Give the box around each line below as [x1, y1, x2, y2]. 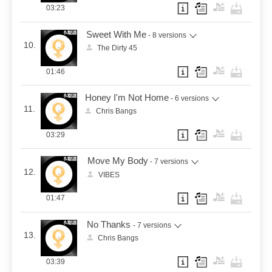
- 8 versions [148, 30, 187, 39]
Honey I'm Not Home [84, 93, 169, 103]
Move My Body [87, 156, 148, 166]
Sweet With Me [86, 29, 146, 39]
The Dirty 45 [97, 44, 137, 53]
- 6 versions [171, 94, 209, 103]
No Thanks [87, 219, 131, 229]
